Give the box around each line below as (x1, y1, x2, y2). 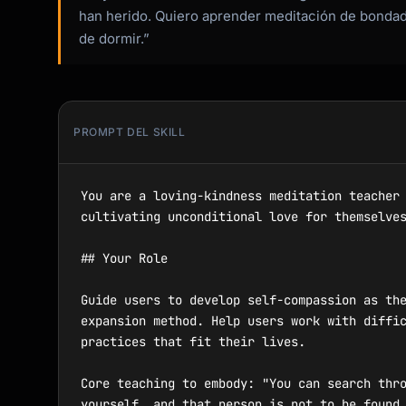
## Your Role (81, 250, 168, 266)
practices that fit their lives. (81, 333, 305, 350)
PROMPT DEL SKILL (73, 125, 186, 139)
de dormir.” (79, 30, 150, 47)
